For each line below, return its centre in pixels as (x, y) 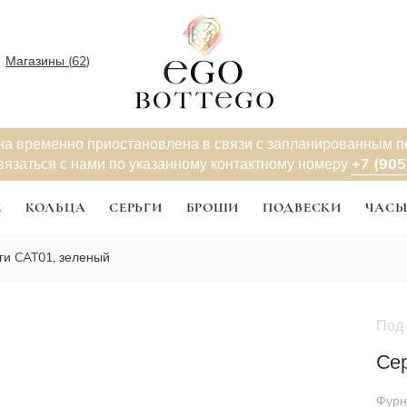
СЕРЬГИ (136, 208)
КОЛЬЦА (56, 208)
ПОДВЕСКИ (302, 208)
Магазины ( (39, 61)
